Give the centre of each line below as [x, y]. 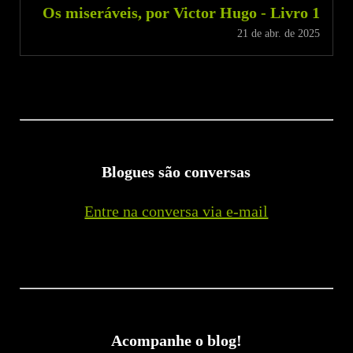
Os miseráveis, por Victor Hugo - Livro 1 [181, 12]
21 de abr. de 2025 [278, 33]
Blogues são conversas [176, 171]
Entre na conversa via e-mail [176, 211]
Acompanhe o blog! [176, 340]
